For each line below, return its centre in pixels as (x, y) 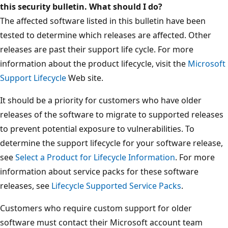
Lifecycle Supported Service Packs (116, 186)
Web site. (85, 78)
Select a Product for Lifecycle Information (95, 157)
